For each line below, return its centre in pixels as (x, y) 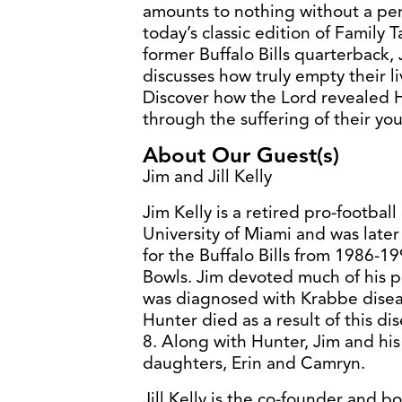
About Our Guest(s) (241, 155)
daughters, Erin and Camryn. (254, 363)
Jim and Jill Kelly (207, 176)
